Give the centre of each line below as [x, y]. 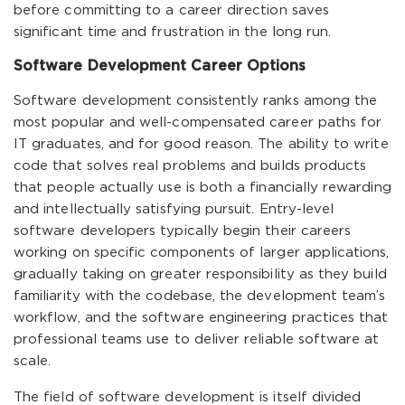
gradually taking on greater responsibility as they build [200, 274]
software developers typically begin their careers [183, 231]
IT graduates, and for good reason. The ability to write [201, 144]
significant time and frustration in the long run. [173, 32]
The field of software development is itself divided [188, 397]
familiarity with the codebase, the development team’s [200, 296]
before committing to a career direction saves [171, 10]
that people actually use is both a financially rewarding [202, 188]
